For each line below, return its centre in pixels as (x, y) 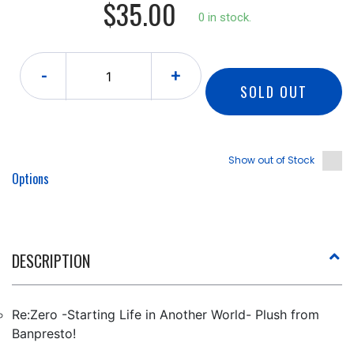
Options (30, 179)
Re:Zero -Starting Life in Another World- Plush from (166, 314)
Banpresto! (44, 333)
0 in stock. (224, 17)
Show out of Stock (271, 160)
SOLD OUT (274, 92)
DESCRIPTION (51, 261)
